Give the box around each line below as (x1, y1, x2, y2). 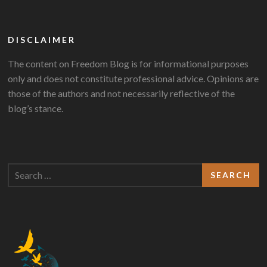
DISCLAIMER (8, 34, 76, 45)
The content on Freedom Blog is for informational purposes (8, 57, 249, 69)
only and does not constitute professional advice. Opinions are (8, 72, 259, 84)
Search (7, 164, 35, 176)
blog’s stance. (8, 102, 64, 114)
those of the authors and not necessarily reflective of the (8, 87, 235, 99)
